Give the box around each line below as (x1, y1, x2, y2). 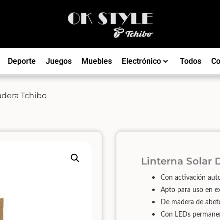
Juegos (45, 56, 72, 66)
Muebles (81, 56, 112, 66)
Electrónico (121, 56, 161, 66)
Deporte (7, 56, 36, 66)
